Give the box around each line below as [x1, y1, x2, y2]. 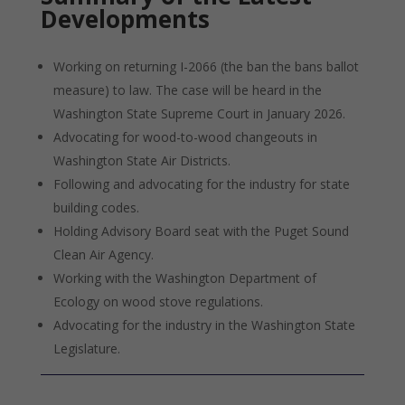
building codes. [52, 199, 139, 216]
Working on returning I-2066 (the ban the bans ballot [52, 58, 359, 75]
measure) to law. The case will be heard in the [52, 81, 322, 99]
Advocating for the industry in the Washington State [52, 316, 355, 334]
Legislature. [52, 340, 120, 357]
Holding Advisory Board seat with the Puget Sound [52, 222, 349, 240]
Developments [40, 3, 210, 35]
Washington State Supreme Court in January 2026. [52, 105, 345, 122]
